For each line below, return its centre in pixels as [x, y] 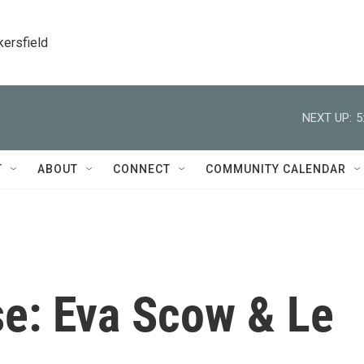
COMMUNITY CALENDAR [276, 169]
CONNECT [142, 169]
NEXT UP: [327, 117]
